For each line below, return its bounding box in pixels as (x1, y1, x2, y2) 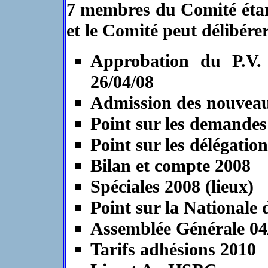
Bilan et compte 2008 (90, 156, 251, 176)
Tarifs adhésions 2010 (90, 239, 256, 260)
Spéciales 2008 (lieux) (90, 176, 254, 197)
